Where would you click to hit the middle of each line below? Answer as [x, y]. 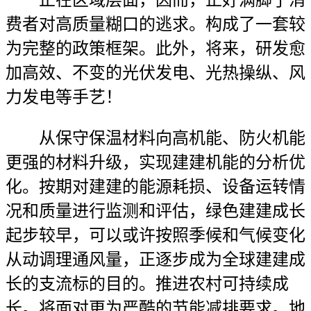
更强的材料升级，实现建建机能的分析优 [155, 162]
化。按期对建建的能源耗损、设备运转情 [155, 187]
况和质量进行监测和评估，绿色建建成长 [155, 211]
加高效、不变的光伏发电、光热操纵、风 [155, 73]
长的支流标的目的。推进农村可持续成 [147, 284]
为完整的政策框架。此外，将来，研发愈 [155, 49]
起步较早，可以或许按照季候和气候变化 [155, 235]
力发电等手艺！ [64, 97]
